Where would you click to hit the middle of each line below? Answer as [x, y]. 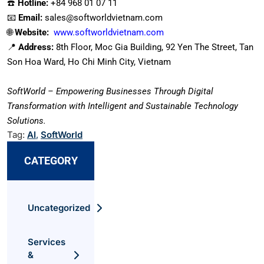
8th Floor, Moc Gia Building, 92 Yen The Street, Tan [154, 47]
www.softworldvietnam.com [109, 32]
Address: [36, 47]
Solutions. [27, 121]
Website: [34, 32]
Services [47, 242]
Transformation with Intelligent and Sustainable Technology [123, 106]
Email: [30, 17]
